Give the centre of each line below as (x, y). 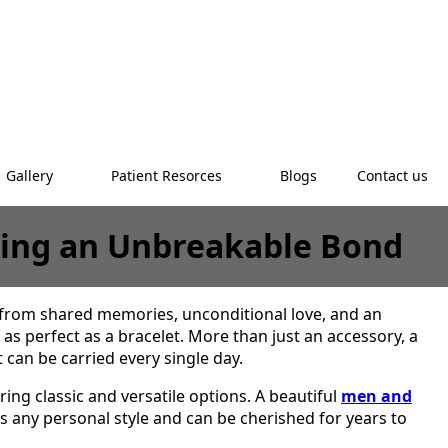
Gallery (29, 175)
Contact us (392, 175)
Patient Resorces (166, 175)
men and (376, 395)
